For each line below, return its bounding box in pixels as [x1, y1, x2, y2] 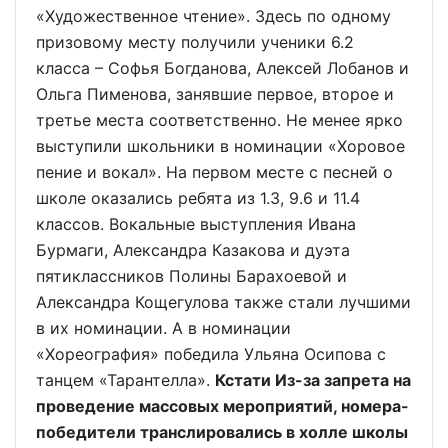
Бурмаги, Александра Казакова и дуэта [36, 240, 350, 260]
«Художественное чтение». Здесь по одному [36, 6, 391, 26]
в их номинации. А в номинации [36, 318, 291, 338]
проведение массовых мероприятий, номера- [36, 396, 409, 416]
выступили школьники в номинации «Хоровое [36, 136, 405, 156]
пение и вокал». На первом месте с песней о [36, 162, 393, 182]
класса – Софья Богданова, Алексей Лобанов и [36, 58, 409, 78]
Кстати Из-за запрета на [215, 370, 411, 390]
